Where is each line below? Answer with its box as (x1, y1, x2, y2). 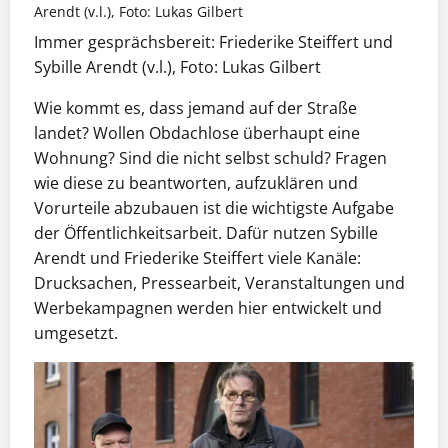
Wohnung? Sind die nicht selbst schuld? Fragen (34, 147, 387, 169)
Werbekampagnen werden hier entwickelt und (34, 297, 382, 319)
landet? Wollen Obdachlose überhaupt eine (34, 122, 360, 144)
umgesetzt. (34, 322, 118, 344)
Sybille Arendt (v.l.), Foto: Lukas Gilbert (34, 56, 321, 78)
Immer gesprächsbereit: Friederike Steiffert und (34, 31, 393, 53)
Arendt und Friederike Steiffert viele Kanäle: (34, 247, 361, 269)
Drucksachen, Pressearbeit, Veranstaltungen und (34, 272, 405, 294)
